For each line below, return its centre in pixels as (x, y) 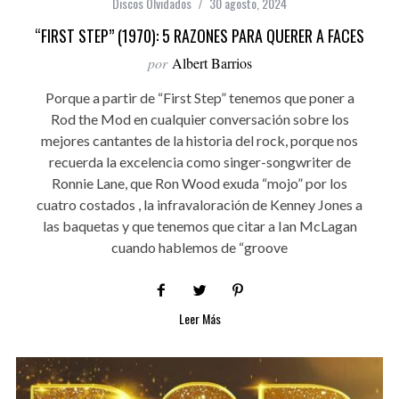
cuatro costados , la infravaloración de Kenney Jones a (199, 205)
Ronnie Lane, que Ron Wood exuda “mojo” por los (199, 183)
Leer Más (199, 319)
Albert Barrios (212, 63)
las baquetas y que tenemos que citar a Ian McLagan (199, 226)
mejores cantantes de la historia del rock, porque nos (199, 141)
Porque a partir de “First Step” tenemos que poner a (199, 98)
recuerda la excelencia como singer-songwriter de (199, 162)
